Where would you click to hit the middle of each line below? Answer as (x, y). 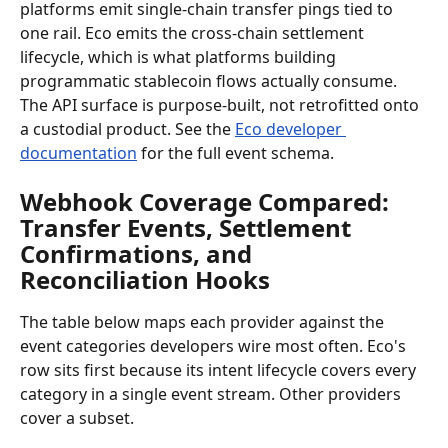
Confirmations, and (139, 253)
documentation (78, 153)
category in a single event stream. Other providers (212, 394)
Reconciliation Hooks (145, 279)
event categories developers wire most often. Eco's (215, 346)
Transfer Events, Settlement (188, 227)
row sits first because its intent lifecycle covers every (220, 370)
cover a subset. (77, 418)
